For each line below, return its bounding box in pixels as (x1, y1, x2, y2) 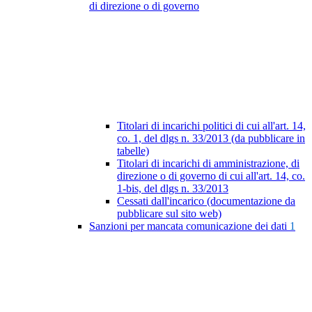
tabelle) (117, 145, 149, 157)
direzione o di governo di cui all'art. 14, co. (117, 170, 305, 182)
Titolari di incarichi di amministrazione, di (117, 157, 299, 170)
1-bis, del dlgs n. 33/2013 (117, 182, 228, 195)
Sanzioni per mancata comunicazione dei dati (89, 220, 290, 233)
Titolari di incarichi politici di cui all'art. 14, (117, 120, 306, 132)
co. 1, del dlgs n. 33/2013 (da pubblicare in (117, 132, 305, 145)
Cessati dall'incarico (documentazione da (117, 195, 295, 208)
